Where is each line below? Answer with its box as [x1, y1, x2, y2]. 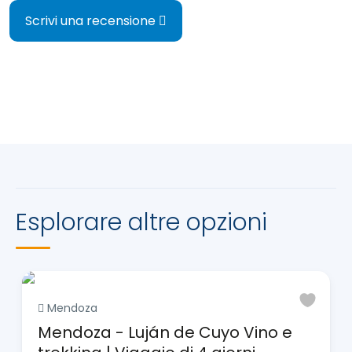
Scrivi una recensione [25, 11, 159, 30]
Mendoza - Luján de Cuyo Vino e [38, 321, 292, 343]
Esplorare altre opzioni [16, 205, 267, 239]
